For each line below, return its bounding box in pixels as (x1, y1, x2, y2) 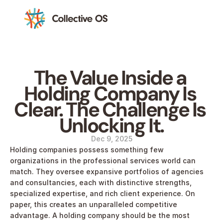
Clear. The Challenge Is (14, 97, 206, 122)
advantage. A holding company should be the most (10, 211, 190, 220)
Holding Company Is (23, 81, 196, 107)
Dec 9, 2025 (91, 134, 132, 143)
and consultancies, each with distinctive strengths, (10, 178, 192, 187)
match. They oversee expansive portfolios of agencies (10, 167, 204, 176)
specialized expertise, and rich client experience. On (10, 189, 195, 198)
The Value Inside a (33, 65, 186, 91)
